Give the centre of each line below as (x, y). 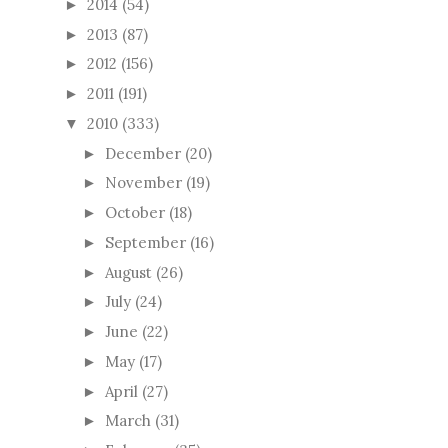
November (143, 183)
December (143, 153)
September (145, 242)
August (128, 272)
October (135, 213)
